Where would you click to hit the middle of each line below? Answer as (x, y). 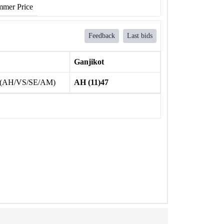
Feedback (102, 36)
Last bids (140, 36)
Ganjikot (89, 62)
